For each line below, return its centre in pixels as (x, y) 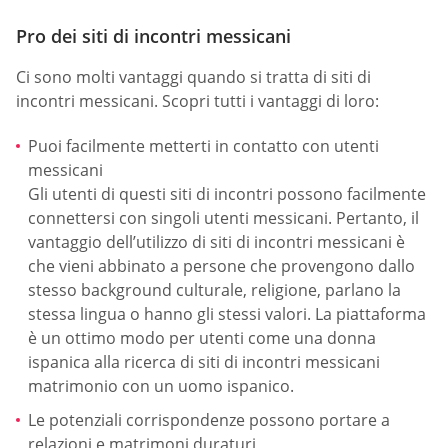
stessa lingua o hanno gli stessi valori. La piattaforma (227, 313)
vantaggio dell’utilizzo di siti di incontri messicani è (216, 241)
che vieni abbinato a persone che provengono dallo (221, 265)
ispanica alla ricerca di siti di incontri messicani (204, 361)
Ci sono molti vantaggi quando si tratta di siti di (193, 76)
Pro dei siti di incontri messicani (153, 35)
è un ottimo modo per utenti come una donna (202, 337)
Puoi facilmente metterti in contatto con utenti (203, 145)
